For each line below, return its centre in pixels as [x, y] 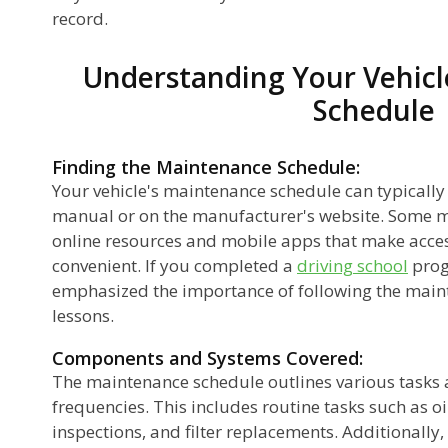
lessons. [83, 315]
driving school [352, 265]
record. [80, 18]
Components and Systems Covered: [207, 357]
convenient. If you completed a [174, 265]
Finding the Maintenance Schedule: [206, 166]
